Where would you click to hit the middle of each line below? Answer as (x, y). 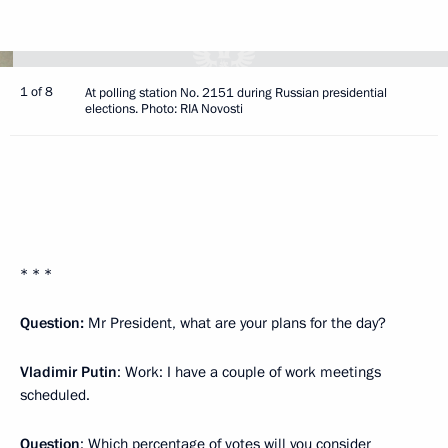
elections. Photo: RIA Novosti (164, 109)
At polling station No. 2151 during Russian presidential (236, 93)
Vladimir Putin (68, 372)
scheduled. (55, 395)
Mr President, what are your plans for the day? (235, 323)
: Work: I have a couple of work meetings (249, 372)
